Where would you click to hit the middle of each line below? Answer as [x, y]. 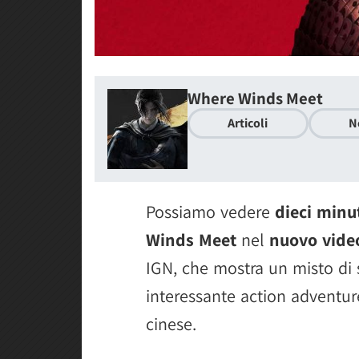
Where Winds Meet [255, 98]
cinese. [171, 323]
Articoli [248, 123]
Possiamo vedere [210, 211]
